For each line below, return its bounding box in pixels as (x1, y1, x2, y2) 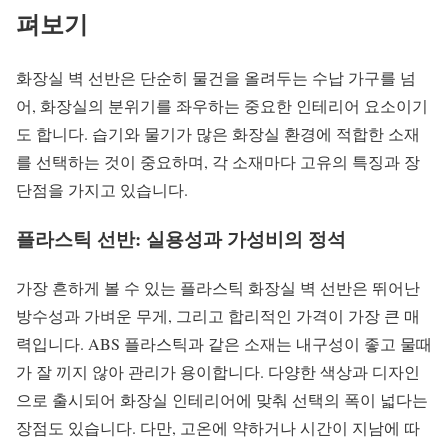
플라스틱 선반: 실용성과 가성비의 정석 (16, 225, 346, 253)
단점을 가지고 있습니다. (16, 179, 188, 201)
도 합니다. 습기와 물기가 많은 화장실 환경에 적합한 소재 (16, 123, 420, 145)
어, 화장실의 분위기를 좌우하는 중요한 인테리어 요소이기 (16, 95, 428, 117)
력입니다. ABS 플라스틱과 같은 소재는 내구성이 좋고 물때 (16, 332, 432, 354)
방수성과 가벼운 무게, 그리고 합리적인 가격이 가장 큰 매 (16, 304, 420, 326)
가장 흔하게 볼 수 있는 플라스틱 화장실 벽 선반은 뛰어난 (16, 276, 420, 298)
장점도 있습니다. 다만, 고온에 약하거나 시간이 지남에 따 (16, 416, 420, 438)
